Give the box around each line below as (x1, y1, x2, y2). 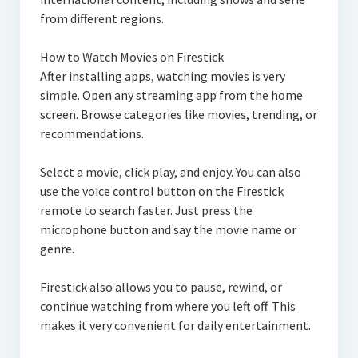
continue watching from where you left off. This (39, 297, 296, 314)
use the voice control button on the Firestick (39, 182, 284, 199)
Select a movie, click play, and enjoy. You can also (39, 163, 301, 180)
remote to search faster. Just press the (39, 201, 253, 218)
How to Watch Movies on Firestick (39, 48, 224, 65)
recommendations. (39, 125, 144, 141)
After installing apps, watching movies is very (39, 67, 285, 84)
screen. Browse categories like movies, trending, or (39, 105, 317, 122)
